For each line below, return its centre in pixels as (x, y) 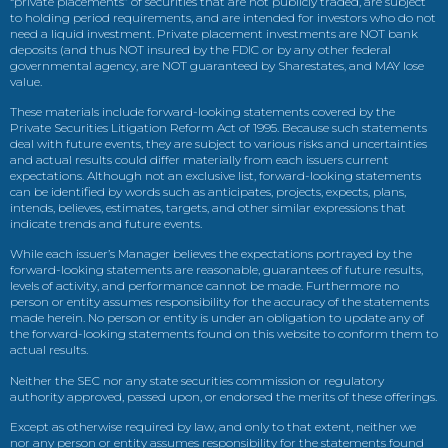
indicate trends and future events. (106, 223)
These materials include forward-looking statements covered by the (202, 111)
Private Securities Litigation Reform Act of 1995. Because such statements (218, 127)
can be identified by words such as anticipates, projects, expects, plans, (208, 191)
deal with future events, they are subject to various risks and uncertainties (218, 143)
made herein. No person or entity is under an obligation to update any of (217, 318)
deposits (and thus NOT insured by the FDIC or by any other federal (200, 49)
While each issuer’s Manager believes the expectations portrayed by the (211, 254)
